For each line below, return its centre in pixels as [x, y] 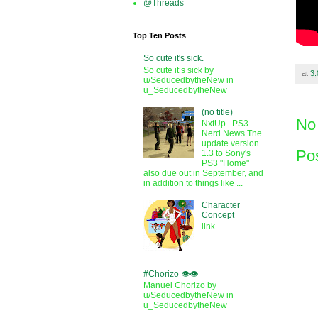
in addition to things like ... [193, 183]
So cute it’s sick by [179, 70]
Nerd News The [231, 133]
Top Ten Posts [159, 35]
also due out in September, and [203, 173]
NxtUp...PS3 [225, 123]
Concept [218, 215]
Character [220, 205]
